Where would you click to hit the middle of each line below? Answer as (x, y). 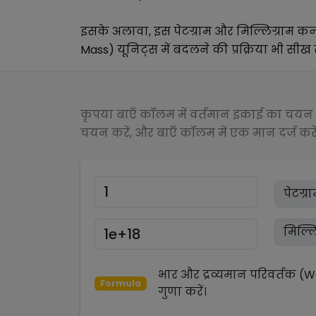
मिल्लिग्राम (265, 31)
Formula (120, 283)
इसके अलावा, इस (127, 31)
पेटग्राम (193, 31)
